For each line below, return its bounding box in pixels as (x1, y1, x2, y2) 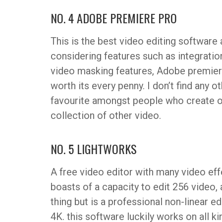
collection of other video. (51, 110, 161, 122)
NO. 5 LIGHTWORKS (51, 140, 137, 158)
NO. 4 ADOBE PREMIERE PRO (51, 9, 177, 27)
